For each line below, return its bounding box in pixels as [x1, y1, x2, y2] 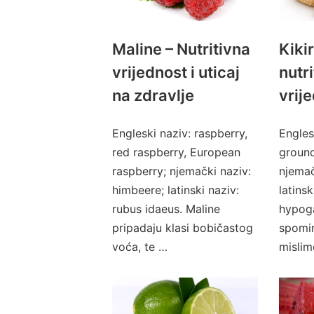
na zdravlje [112, 86, 194, 104]
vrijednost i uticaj [112, 63, 240, 81]
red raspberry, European [112, 145, 240, 159]
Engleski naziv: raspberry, [112, 126, 247, 140]
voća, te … [112, 240, 168, 254]
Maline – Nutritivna [112, 40, 250, 58]
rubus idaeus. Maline [112, 202, 220, 216]
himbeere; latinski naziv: [112, 183, 239, 197]
